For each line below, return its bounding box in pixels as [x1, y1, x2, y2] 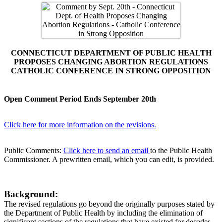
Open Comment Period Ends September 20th [4, 95, 156, 104]
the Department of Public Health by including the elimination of [4, 209, 203, 218]
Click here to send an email [63, 146, 150, 155]
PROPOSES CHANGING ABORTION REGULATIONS [14, 57, 208, 66]
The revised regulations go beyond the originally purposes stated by [4, 200, 215, 209]
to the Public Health [150, 146, 212, 155]
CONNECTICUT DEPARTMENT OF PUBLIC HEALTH [10, 48, 212, 57]
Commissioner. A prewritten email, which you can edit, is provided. [4, 155, 214, 164]
